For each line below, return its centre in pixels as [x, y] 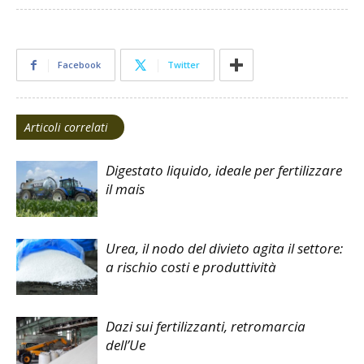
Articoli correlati [66, 127]
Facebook [79, 65]
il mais [125, 189]
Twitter [184, 65]
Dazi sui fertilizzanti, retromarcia [206, 326]
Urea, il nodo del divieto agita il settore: [224, 248]
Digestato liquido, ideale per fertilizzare [224, 170]
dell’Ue [126, 345]
